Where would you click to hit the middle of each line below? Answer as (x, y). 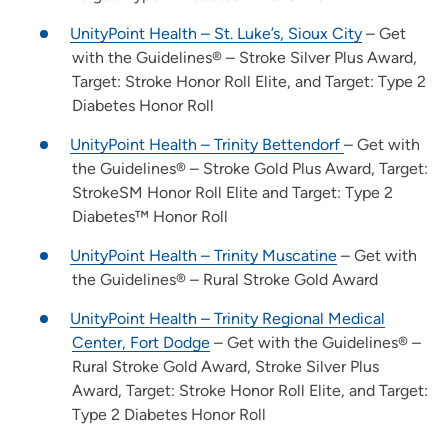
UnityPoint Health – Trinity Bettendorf (207, 145)
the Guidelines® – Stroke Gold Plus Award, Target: (250, 169)
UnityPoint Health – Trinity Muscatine (203, 256)
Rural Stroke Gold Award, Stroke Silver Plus (225, 367)
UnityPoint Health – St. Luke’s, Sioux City (216, 34)
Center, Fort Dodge (141, 343)
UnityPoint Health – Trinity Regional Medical (227, 319)
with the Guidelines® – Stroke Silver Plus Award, (244, 58)
